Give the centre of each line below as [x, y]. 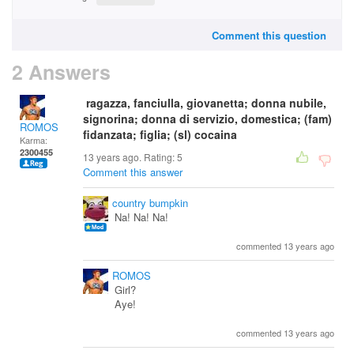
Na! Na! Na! [141, 217]
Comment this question [269, 35]
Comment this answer [133, 172]
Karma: [34, 140]
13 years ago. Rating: [130, 157]
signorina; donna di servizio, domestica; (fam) [207, 119]
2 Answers [61, 72]
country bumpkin [150, 203]
